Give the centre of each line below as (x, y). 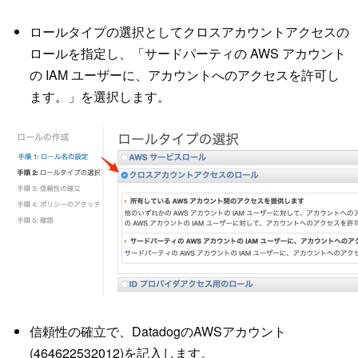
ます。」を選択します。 (99, 97)
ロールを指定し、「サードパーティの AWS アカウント (187, 54)
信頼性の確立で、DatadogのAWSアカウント (157, 332)
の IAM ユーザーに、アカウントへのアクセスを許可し (184, 75)
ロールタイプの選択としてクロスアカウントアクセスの (189, 32)
